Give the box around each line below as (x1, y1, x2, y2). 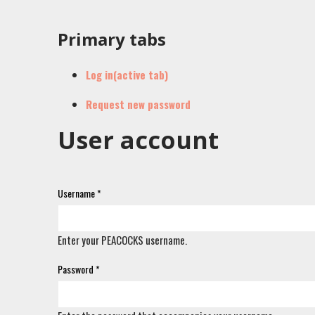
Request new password (86, 96, 191, 112)
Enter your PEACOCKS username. (58, 232, 187, 247)
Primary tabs (58, 27, 166, 51)
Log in (86, 67, 113, 82)
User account (58, 124, 219, 156)
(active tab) (113, 67, 168, 82)
